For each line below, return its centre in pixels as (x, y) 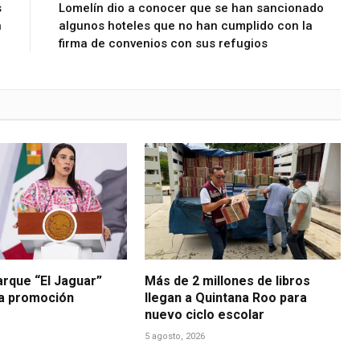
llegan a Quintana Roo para (226, 297)
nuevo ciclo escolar (205, 314)
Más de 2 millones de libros (228, 280)
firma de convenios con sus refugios (163, 43)
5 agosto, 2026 (175, 336)
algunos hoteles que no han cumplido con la (185, 25)
